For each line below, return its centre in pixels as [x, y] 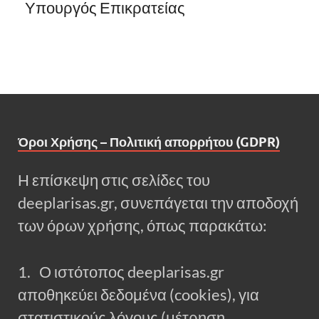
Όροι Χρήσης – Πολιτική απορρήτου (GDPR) [149, 142]
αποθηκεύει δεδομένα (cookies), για [138, 294]
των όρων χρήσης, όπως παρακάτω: [142, 226]
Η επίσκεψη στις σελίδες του [114, 181]
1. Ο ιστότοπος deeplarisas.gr [121, 272]
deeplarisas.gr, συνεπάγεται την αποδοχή [158, 203]
